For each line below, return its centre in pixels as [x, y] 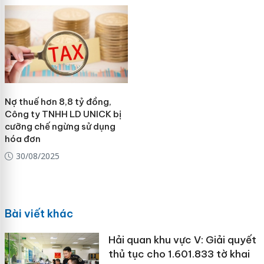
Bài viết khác [39, 214]
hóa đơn [22, 138]
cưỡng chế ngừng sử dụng [60, 126]
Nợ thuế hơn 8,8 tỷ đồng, [58, 101]
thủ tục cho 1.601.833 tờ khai [179, 254]
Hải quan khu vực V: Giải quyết [182, 240]
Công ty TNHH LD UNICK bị [63, 114]
